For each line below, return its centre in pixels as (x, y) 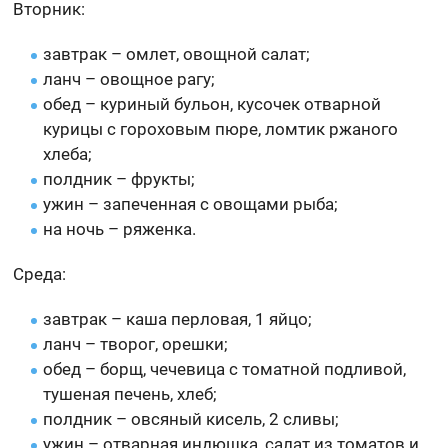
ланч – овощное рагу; (129, 79)
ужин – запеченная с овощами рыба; (191, 204)
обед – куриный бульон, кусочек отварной (212, 104)
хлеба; (68, 154)
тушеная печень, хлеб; (130, 394)
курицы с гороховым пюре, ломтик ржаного (221, 129)
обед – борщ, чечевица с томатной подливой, (225, 369)
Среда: (40, 274)
